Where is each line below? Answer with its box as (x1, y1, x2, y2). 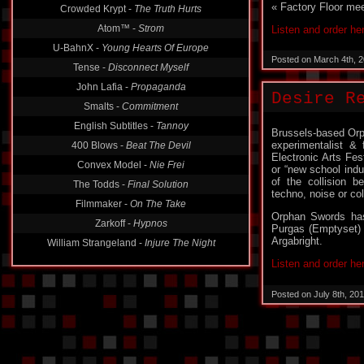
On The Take (130, 198, 186, 210)
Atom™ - (97, 23, 138, 34)
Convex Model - (77, 159, 149, 171)
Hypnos (132, 218, 167, 229)
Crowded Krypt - (60, 3, 134, 15)
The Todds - (73, 179, 128, 190)
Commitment (122, 101, 178, 112)
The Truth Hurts (134, 3, 201, 15)
